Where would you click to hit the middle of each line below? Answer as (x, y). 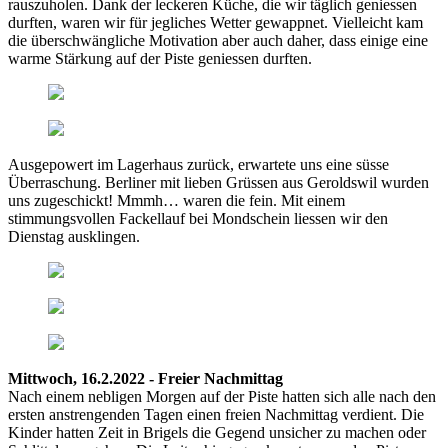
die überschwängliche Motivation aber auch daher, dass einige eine (218, 41)
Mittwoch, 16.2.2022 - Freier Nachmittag (145, 379)
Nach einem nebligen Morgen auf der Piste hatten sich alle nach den (222, 397)
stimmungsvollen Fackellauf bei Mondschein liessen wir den (198, 219)
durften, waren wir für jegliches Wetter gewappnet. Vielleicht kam (215, 23)
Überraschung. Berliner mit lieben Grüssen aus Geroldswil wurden (218, 183)
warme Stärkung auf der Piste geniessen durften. (162, 59)
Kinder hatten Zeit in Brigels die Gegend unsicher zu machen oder (217, 433)
